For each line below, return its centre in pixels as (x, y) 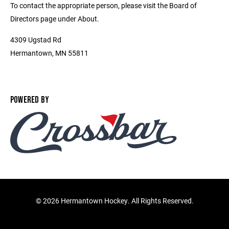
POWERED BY (30, 100)
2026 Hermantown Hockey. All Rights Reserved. (118, 201)
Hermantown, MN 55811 (49, 53)
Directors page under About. (55, 19)
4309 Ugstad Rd (36, 40)
